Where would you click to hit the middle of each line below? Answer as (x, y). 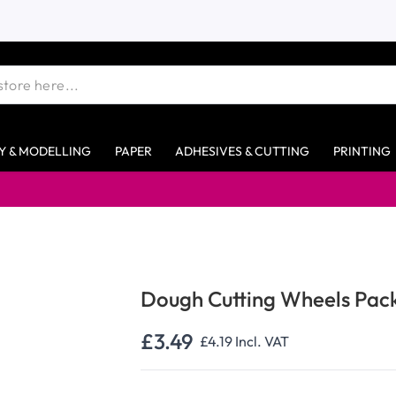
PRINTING (362, 151)
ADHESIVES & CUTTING (242, 151)
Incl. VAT (263, 341)
